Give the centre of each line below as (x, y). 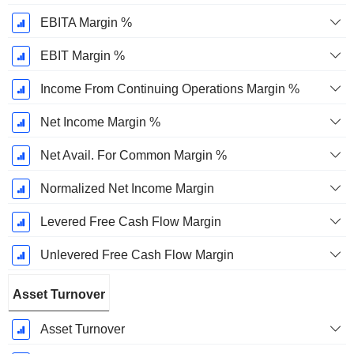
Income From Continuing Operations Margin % (169, 89)
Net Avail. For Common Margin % (133, 156)
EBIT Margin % (82, 56)
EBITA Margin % (86, 23)
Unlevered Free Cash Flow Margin (137, 255)
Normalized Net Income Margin (127, 189)
